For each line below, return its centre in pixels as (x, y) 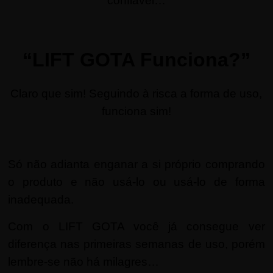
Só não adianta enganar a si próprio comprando (136, 164)
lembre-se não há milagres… (84, 261)
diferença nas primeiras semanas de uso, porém (136, 244)
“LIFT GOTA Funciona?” (136, 59)
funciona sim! (136, 111)
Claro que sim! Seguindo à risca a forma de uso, (136, 93)
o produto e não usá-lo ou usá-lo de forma (136, 182)
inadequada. (41, 199)
